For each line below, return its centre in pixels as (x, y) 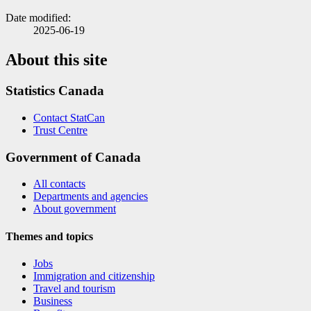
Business (53, 301)
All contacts (59, 184)
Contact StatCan (69, 117)
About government (75, 209)
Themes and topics (49, 236)
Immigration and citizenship (94, 276)
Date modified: (38, 18)
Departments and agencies (91, 196)
